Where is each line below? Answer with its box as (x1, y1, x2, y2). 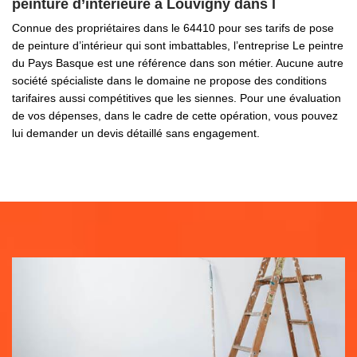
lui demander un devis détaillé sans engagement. (12, 127, 260, 139)
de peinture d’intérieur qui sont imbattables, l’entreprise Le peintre (12, 39, 343, 52)
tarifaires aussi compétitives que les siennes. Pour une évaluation (12, 92, 341, 104)
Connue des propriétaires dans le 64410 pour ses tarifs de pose (12, 22, 334, 34)
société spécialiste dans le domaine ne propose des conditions (12, 74, 327, 87)
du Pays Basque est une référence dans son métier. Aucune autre (12, 57, 343, 69)
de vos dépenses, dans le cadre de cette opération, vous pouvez (12, 109, 338, 122)
